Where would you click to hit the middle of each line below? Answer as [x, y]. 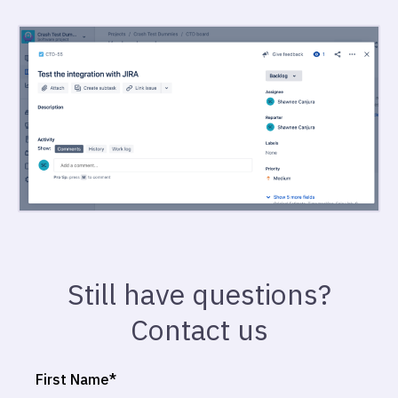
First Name [72, 379]
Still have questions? [199, 294]
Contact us [199, 329]
